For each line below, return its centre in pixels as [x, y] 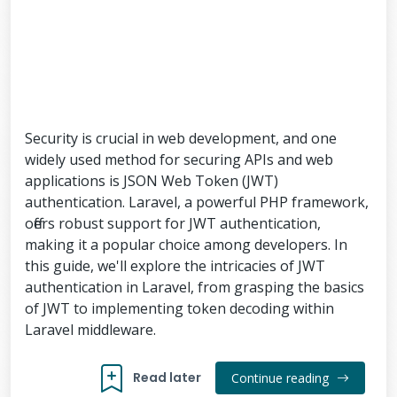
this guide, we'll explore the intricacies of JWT [175, 266]
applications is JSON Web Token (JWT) [152, 181]
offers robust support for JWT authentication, [173, 223]
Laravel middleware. [90, 330]
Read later [167, 378]
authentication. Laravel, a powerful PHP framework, [197, 202]
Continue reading [282, 378]
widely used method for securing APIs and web [179, 160]
